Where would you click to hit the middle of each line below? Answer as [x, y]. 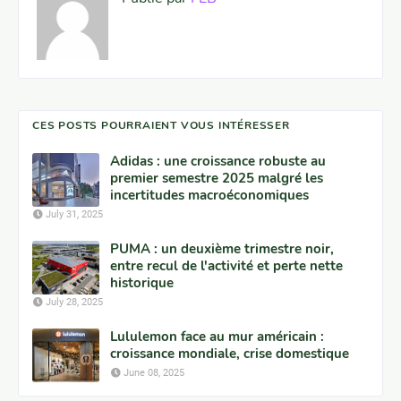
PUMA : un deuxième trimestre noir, [222, 248]
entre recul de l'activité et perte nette [226, 265]
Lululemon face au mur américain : [217, 336]
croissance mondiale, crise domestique [230, 353]
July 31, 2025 [74, 214]
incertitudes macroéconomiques [209, 195]
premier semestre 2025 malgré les [217, 178]
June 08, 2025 [154, 372]
